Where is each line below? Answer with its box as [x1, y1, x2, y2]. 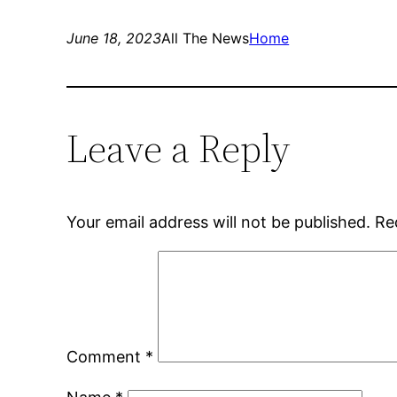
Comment [66, 347, 146, 367]
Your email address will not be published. [66, 213, 371, 232]
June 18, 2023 [66, 29, 162, 48]
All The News [161, 29, 250, 48]
